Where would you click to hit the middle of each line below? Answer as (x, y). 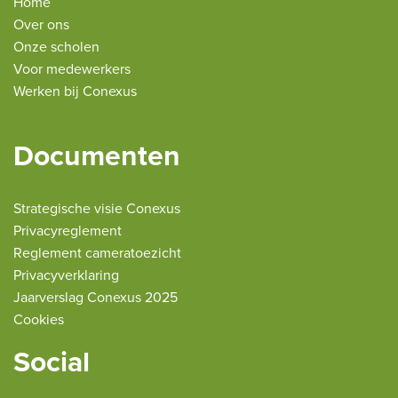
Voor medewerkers (72, 70)
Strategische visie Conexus (97, 209)
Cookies (39, 320)
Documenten (97, 157)
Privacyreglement (68, 231)
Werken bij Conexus (75, 92)
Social (52, 363)
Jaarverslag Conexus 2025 (96, 298)
